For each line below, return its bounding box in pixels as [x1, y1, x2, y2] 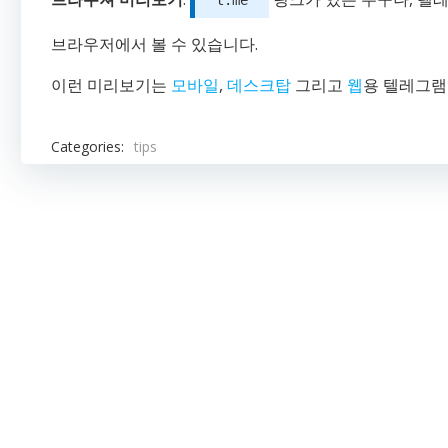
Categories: [51, 136, 124, 156]
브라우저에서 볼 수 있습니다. [51, 33, 258, 55]
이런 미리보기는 [51, 74, 171, 96]
